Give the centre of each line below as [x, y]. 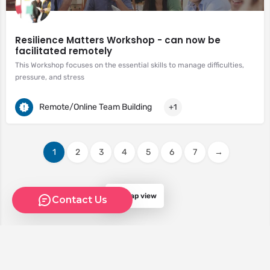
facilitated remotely [64, 51]
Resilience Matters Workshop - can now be [118, 40]
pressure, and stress [50, 77]
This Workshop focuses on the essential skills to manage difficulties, [130, 65]
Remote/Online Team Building [96, 107]
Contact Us [80, 200]
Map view [140, 196]
